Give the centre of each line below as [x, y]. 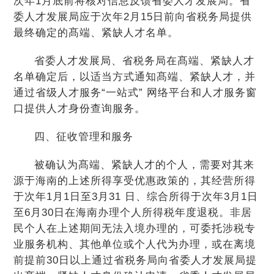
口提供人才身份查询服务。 [80, 109]
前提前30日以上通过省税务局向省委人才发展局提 [135, 260]
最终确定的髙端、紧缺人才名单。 [96, 33]
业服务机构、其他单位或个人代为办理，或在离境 [135, 244]
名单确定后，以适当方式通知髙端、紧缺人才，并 [135, 77]
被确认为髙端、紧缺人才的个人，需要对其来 [144, 165]
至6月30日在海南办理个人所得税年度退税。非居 [133, 213]
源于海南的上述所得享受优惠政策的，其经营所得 [135, 181]
